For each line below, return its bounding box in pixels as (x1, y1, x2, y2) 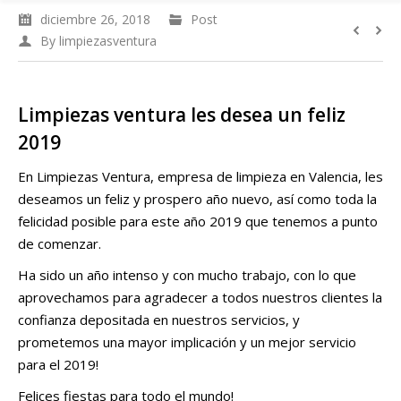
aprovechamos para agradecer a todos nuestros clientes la (18, 288, 382, 306)
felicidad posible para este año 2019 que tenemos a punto (18, 212, 378, 230)
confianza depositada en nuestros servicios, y (18, 311, 300, 328)
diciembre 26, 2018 (40, 11, 150, 28)
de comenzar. (18, 235, 101, 252)
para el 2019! (18, 355, 98, 373)
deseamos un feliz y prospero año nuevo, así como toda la (18, 190, 377, 208)
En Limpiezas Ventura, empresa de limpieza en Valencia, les (18, 167, 383, 185)
